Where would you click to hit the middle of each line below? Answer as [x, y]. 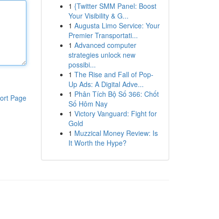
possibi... [82, 65]
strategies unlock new [102, 55]
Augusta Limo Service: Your [117, 25]
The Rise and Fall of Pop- [114, 74]
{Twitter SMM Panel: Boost [115, 6]
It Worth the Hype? [97, 143]
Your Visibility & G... [98, 16]
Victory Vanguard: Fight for [115, 113]
